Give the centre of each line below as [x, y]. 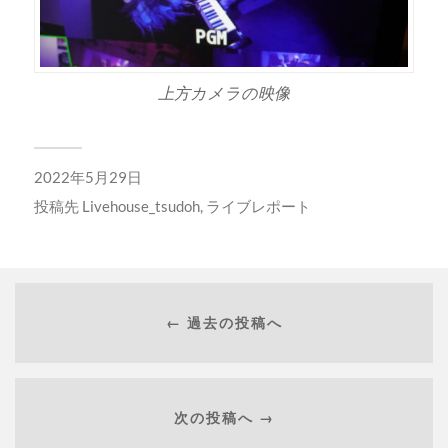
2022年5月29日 [87, 177]
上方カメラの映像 [223, 93]
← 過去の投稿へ [224, 322]
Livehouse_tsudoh [140, 206]
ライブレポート [258, 206]
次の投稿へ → [224, 417]
